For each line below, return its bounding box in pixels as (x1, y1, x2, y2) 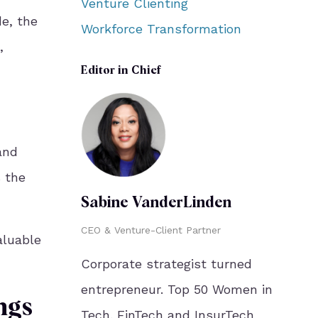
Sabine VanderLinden (80, 196, 231, 211)
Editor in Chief (80, 65, 161, 77)
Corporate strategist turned (80, 256, 252, 271)
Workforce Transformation (80, 21, 241, 36)
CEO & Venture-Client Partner (80, 224, 221, 236)
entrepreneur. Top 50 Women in (80, 282, 273, 297)
